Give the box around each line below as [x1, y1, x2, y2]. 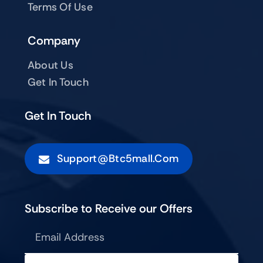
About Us [27, 58, 73, 73]
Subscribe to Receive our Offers [25, 201, 193, 217]
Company [27, 33, 80, 49]
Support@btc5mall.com [56, 151, 179, 166]
